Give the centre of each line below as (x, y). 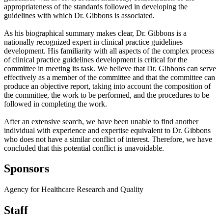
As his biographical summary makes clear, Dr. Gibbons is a (95, 33)
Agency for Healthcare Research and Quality (74, 190)
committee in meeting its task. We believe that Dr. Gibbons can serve (110, 68)
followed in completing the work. (55, 104)
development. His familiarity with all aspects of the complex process (109, 51)
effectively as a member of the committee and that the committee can (110, 77)
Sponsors (27, 169)
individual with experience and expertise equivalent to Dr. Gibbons (107, 130)
